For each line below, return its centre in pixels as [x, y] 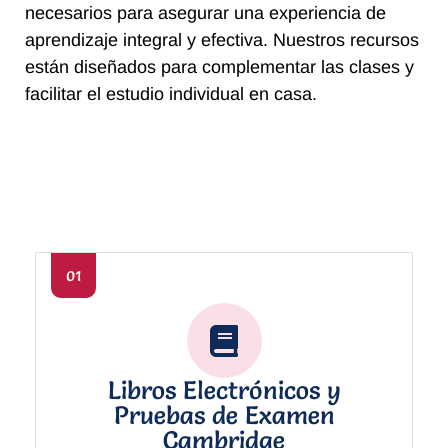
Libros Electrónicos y [224, 389]
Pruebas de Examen [224, 414]
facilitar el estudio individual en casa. [171, 93]
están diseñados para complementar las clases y [219, 66]
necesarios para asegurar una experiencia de [205, 12]
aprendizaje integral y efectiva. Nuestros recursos [222, 39]
